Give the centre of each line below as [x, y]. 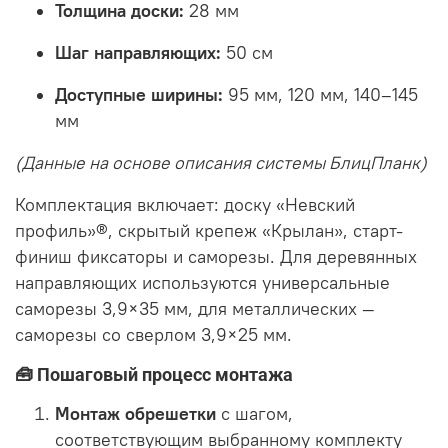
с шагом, [257, 413]
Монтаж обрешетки [135, 413]
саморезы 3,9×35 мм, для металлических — [195, 308]
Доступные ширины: [139, 94]
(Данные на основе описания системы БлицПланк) [221, 162]
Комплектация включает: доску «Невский [185, 204]
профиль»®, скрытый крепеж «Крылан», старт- [209, 230]
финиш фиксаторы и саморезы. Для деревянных [216, 256]
